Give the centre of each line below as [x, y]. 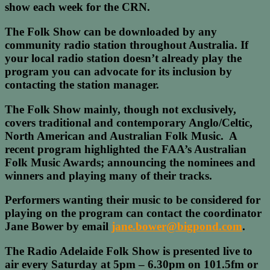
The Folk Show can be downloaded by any [111, 31]
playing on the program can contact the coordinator [133, 213]
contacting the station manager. [82, 84]
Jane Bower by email [58, 227]
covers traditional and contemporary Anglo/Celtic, [129, 122]
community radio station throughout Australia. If [127, 45]
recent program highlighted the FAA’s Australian [126, 149]
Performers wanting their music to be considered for [133, 200]
